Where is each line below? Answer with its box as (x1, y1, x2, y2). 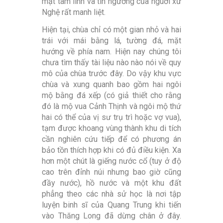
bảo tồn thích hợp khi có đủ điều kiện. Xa (42, 145, 181, 155)
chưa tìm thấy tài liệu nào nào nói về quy (42, 58, 181, 68)
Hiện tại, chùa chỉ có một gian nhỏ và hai (42, 25, 181, 35)
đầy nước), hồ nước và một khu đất (42, 178, 181, 188)
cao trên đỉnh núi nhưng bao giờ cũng (42, 167, 181, 177)
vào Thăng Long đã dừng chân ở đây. (42, 211, 181, 221)
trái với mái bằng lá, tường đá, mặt (42, 36, 181, 46)
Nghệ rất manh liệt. (42, 7, 106, 17)
